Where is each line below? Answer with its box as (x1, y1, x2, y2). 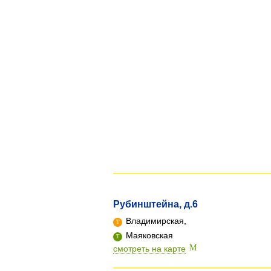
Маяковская (123, 230, 173, 240)
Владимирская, (123, 216, 186, 226)
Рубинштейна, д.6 (113, 199, 198, 209)
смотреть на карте (113, 244, 186, 253)
